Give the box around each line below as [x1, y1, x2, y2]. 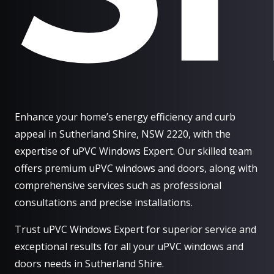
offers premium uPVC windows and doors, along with [15, 161, 257, 176]
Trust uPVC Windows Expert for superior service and [15, 223, 256, 237]
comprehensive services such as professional [15, 179, 221, 193]
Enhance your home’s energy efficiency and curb [15, 110, 235, 124]
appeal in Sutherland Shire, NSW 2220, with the [15, 127, 231, 141]
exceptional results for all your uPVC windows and [15, 240, 243, 254]
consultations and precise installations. [15, 196, 193, 210]
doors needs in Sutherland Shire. [15, 257, 164, 271]
